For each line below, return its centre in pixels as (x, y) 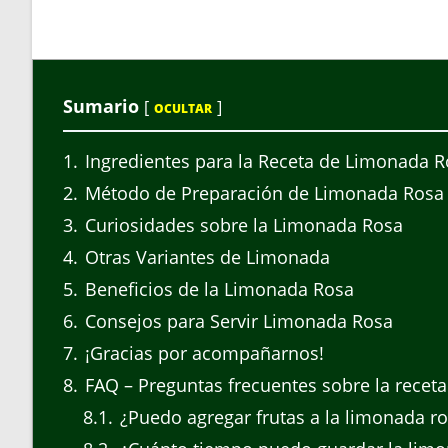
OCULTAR (183, 108)
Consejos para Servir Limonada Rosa (236, 321)
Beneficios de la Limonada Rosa (217, 289)
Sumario (101, 105)
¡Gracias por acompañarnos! (202, 353)
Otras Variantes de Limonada (205, 257)
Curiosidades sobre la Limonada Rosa (241, 225)
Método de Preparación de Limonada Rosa (262, 193)
